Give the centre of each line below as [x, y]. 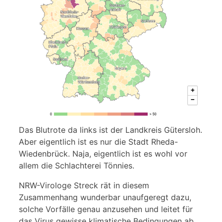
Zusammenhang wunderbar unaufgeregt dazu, [105, 197]
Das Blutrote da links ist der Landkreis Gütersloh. [111, 130]
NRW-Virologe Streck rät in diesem [84, 185]
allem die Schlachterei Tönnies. [77, 166]
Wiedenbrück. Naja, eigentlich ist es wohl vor [103, 154]
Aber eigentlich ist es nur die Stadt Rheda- [98, 142]
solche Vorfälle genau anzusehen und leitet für [106, 209]
